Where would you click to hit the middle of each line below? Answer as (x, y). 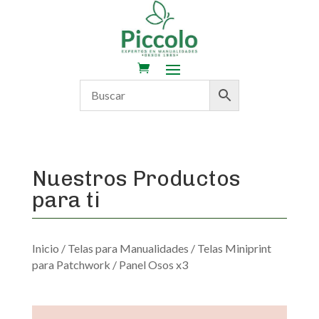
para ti (66, 200)
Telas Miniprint (234, 248)
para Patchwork (71, 264)
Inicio (45, 248)
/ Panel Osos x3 (149, 264)
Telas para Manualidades (128, 248)
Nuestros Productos (136, 178)
